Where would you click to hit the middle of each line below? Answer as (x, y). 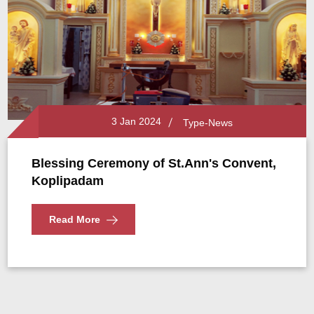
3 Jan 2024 (134, 121)
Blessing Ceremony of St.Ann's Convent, (154, 163)
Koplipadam (68, 181)
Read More (75, 219)
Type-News (208, 123)
